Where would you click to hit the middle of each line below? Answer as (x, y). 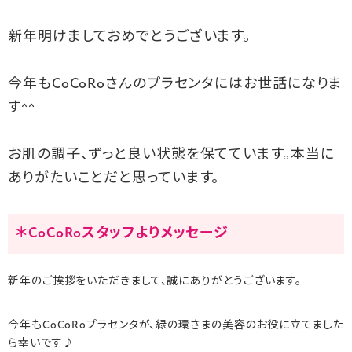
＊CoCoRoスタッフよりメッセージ (123, 234)
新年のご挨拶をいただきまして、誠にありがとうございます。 (155, 282)
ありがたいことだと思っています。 (114, 179)
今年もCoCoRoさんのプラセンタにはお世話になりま (176, 85)
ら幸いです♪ (41, 344)
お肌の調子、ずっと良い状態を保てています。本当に (171, 156)
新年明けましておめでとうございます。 (130, 38)
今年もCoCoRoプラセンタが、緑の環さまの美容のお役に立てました (176, 326)
